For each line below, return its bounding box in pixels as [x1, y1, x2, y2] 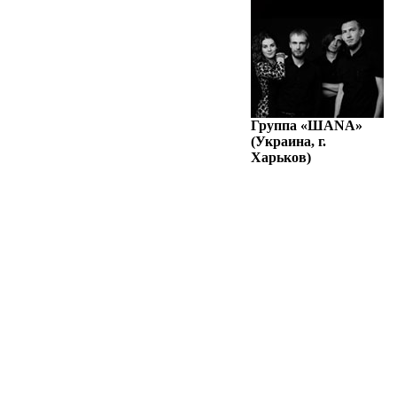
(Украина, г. [251, 134, 326, 149]
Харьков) [251, 150, 311, 165]
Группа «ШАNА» [251, 118, 362, 133]
